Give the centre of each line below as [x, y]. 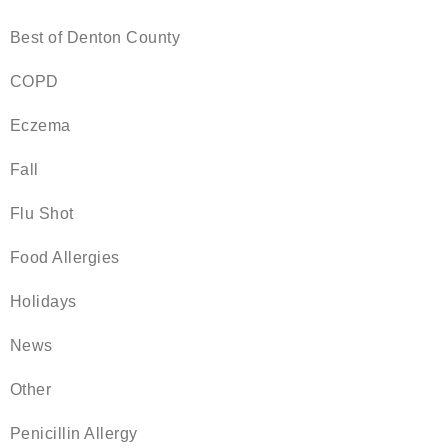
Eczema [40, 126]
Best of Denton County [95, 38]
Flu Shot [42, 214]
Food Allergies [65, 258]
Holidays [43, 302]
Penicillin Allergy [74, 434]
